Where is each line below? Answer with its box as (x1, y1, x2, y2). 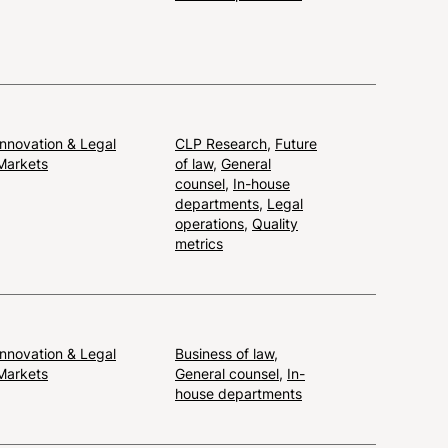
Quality (252, 214, 298, 232)
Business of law (175, 344, 274, 362)
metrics (175, 234, 223, 252)
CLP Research (175, 134, 267, 152)
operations (175, 214, 244, 232)
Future (275, 134, 317, 152)
